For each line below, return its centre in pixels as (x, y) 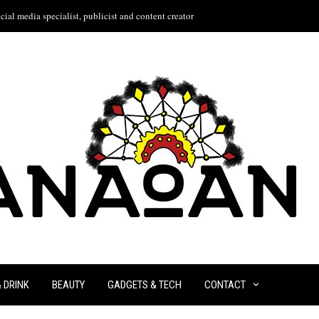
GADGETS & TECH (144, 285)
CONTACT (225, 285)
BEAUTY (68, 285)
